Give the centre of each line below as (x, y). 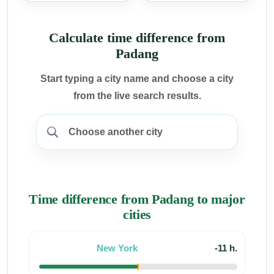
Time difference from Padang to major (137, 199)
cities (137, 214)
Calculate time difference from (137, 38)
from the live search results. (137, 95)
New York (117, 248)
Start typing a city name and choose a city (137, 78)
